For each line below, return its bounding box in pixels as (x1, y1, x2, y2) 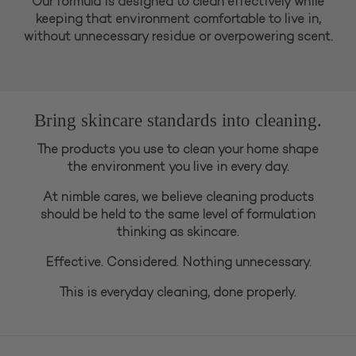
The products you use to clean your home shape (37, 143, 319, 157)
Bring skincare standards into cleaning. (34, 109, 322, 130)
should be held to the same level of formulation (41, 208, 315, 222)
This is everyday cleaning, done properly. (60, 286, 296, 300)
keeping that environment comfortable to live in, (35, 13, 321, 27)
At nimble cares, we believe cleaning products (42, 191, 314, 205)
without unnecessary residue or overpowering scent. (23, 30, 333, 44)
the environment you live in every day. (67, 161, 289, 175)
